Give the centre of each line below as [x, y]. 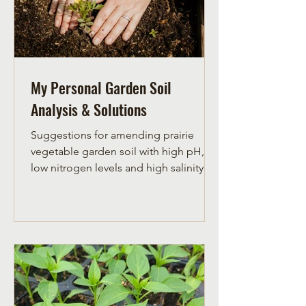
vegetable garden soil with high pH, [117, 152]
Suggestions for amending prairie [112, 135]
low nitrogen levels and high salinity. [119, 168]
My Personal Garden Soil [101, 88]
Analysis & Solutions [89, 110]
